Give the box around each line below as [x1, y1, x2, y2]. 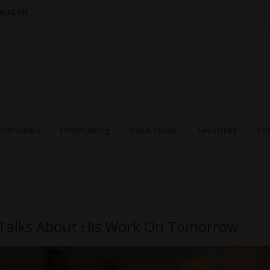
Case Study [130, 124, 178, 136]
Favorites [197, 124, 237, 136]
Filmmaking [60, 124, 110, 136]
